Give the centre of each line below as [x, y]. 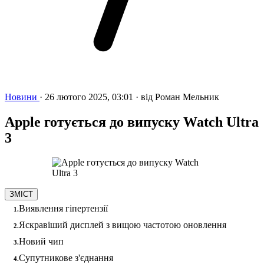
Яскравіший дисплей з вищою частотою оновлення [123, 225]
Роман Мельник [187, 97]
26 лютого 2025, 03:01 [90, 97]
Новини [22, 97]
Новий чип [41, 242]
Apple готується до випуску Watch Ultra [132, 122]
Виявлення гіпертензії [63, 209]
